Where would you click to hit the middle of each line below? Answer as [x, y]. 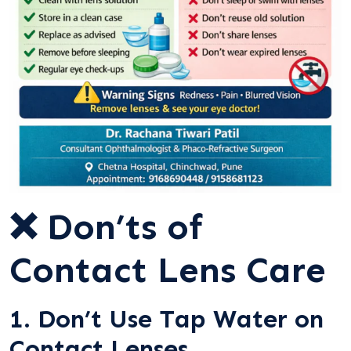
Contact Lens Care [168, 270]
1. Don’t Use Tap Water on [166, 319]
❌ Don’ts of [106, 227]
